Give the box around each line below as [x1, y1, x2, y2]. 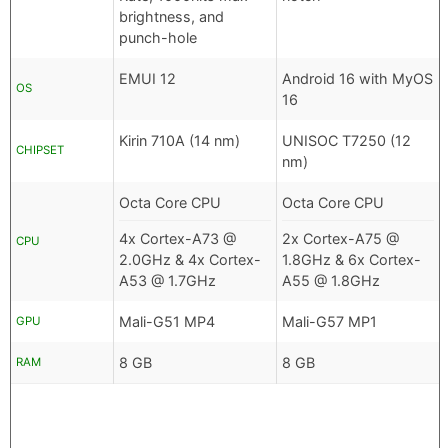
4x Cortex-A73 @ [119, 230, 236, 248]
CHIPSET [16, 143, 64, 158]
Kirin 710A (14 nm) [119, 132, 240, 150]
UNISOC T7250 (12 [282, 132, 411, 150]
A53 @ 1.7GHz [119, 272, 216, 290]
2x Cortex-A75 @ [282, 230, 399, 248]
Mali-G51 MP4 [119, 313, 215, 331]
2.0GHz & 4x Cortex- [119, 251, 261, 269]
